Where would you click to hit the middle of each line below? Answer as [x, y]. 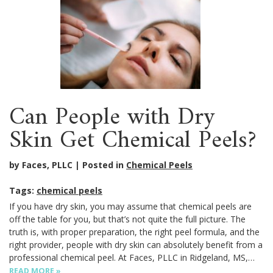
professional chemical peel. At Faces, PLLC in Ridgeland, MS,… [132, 258]
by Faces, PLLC [41, 165]
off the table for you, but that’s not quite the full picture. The [127, 219]
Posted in [104, 165]
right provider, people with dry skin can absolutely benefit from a [136, 245]
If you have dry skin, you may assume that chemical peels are [130, 207]
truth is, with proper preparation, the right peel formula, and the [134, 232]
